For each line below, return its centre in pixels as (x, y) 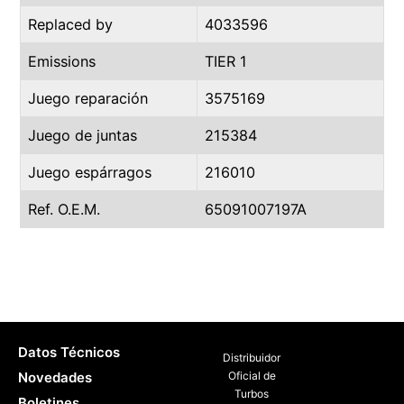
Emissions (62, 61)
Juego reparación (88, 98)
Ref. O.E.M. (64, 209)
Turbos (252, 394)
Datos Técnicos (69, 352)
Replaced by (70, 24)
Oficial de (252, 376)
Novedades (55, 377)
